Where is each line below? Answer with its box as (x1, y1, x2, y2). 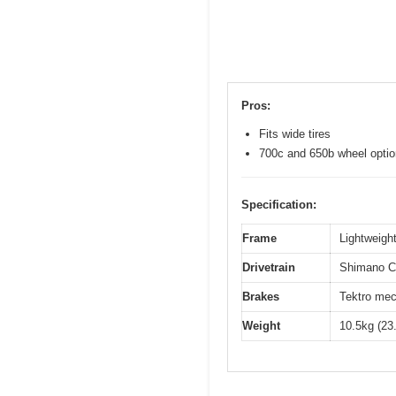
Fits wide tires (259, 126, 331, 141)
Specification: (241, 197, 316, 211)
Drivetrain (242, 260, 295, 274)
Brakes (242, 289, 279, 303)
